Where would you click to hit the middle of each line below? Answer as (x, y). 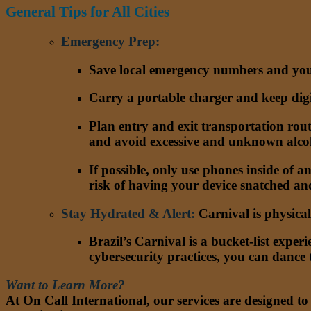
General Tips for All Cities (87, 12)
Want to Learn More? (65, 285)
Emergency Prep (108, 41)
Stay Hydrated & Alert (126, 213)
